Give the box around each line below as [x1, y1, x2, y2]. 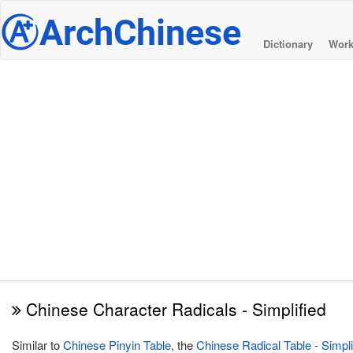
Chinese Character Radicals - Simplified [21, 297, 326, 321]
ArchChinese [39, 12, 241, 54]
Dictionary [263, 36, 313, 51]
